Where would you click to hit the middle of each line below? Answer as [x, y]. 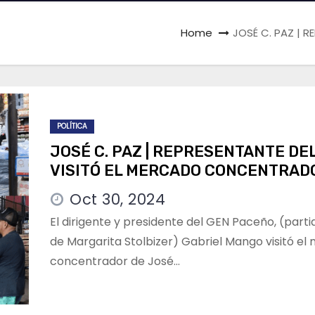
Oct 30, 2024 [117, 199]
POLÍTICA [72, 126]
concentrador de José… [115, 261]
